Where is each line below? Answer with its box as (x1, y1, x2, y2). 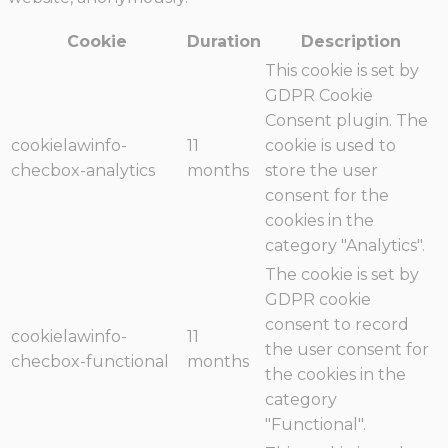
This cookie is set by (265, 61, 419, 81)
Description (301, 32, 401, 52)
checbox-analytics (11, 161, 155, 181)
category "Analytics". (265, 236, 425, 256)
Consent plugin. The (265, 111, 428, 131)
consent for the (265, 186, 389, 206)
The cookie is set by (265, 265, 419, 285)
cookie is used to (265, 136, 396, 156)
